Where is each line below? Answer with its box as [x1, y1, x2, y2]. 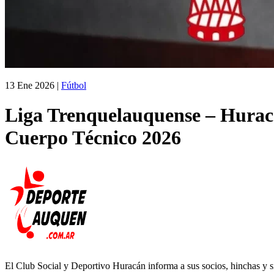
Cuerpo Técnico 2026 [5, 127, 181, 149]
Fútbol [61, 80, 86, 91]
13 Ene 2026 [5, 80, 54, 91]
